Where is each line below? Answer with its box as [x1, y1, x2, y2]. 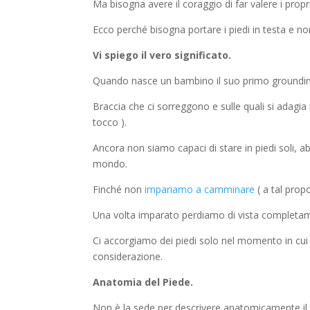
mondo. [93, 157, 128, 171]
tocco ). [93, 116, 127, 129]
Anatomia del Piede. [93, 275, 194, 289]
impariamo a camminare [142, 183, 255, 197]
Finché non [93, 183, 143, 197]
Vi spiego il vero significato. [93, 48, 232, 62]
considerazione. [93, 250, 163, 264]
